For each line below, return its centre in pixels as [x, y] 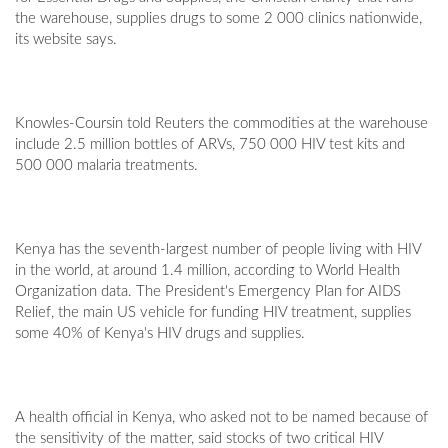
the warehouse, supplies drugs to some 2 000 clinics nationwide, [218, 19]
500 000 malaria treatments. [106, 166]
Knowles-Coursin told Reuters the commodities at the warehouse [221, 124]
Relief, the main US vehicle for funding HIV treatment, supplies [213, 313]
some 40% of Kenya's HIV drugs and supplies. [160, 334]
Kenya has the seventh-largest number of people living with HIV [218, 250]
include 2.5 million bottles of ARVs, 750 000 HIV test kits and [210, 145]
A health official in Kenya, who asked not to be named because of [221, 418]
